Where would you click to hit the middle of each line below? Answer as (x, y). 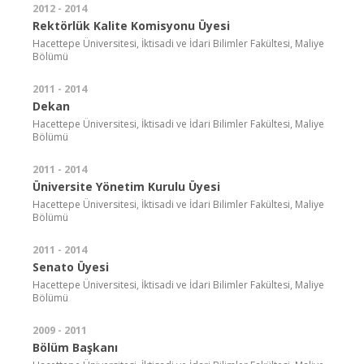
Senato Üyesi (71, 266)
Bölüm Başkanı (75, 347)
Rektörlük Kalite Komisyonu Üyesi (131, 25)
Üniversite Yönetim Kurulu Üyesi (126, 186)
